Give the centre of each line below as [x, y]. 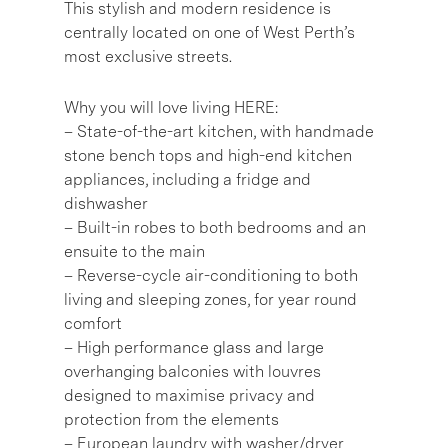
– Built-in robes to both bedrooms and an [215, 227]
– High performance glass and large [194, 347]
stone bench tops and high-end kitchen [208, 155]
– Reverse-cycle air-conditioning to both [211, 275]
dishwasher [106, 203]
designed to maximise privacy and [189, 395]
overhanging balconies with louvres [192, 371]
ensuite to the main [134, 251]
